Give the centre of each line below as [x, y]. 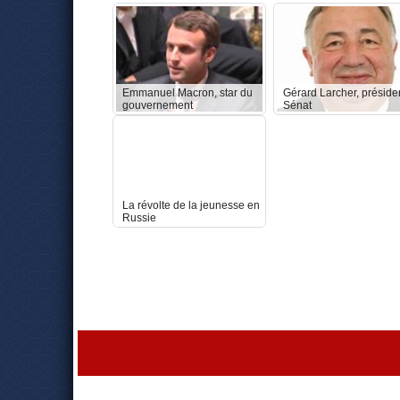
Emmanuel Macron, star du [187, 93]
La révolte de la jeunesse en [191, 205]
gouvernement [158, 105]
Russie [139, 218]
